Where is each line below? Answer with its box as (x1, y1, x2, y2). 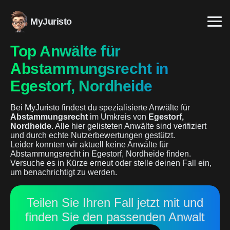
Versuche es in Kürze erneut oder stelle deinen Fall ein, (10, 159, 212, 167)
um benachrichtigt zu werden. (10, 168, 117, 177)
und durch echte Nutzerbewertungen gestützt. (10, 131, 175, 140)
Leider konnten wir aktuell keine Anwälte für (10, 140, 168, 149)
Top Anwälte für (10, 43, 121, 60)
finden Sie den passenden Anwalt (25, 210, 205, 224)
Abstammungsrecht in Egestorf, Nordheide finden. (10, 149, 191, 158)
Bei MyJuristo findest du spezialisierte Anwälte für (10, 103, 190, 112)
